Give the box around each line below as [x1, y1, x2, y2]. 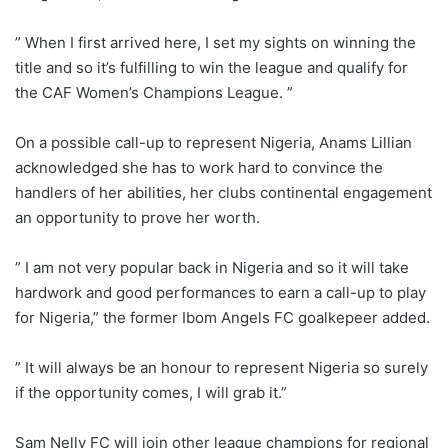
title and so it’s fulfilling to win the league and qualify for [15, 58, 408, 78]
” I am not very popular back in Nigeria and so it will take [15, 258, 409, 278]
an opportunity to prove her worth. [15, 208, 260, 228]
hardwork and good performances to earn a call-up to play [15, 283, 426, 303]
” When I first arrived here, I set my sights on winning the [15, 33, 416, 53]
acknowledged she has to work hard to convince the [15, 158, 383, 178]
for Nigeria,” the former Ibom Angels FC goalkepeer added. [15, 308, 430, 328]
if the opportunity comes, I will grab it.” [15, 383, 287, 403]
